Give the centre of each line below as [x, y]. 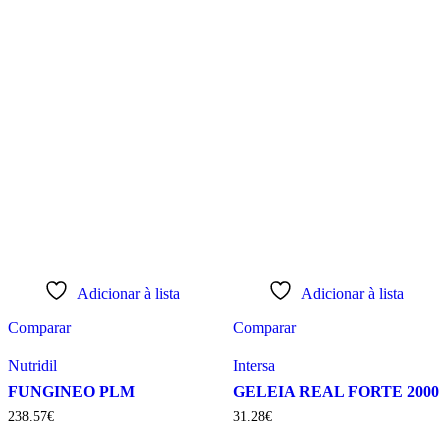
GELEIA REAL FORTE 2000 [335, 392]
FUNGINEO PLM [71, 392]
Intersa [253, 366]
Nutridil [32, 366]
